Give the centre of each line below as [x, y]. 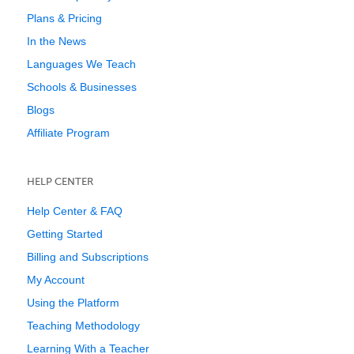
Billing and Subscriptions [88, 257]
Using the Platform [73, 303]
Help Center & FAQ [75, 211]
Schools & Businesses [82, 87]
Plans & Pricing [64, 18]
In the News [56, 41]
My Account [56, 280]
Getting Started [65, 234]
